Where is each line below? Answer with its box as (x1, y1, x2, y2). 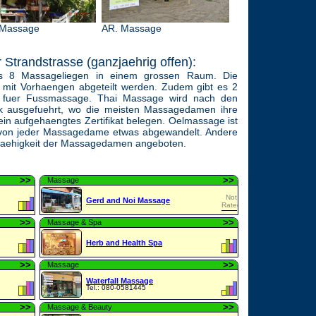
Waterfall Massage (86, 276, 153, 285)
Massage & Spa (47, 218, 102, 226)
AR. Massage (102, 22, 162, 34)
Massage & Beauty (47, 303, 112, 311)
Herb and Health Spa (86, 238, 162, 247)
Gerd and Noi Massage (86, 196, 170, 205)
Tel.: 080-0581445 (86, 284, 146, 291)
